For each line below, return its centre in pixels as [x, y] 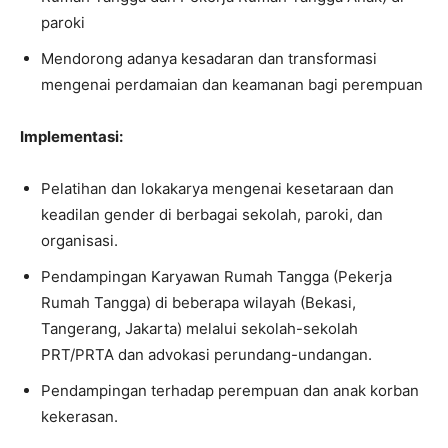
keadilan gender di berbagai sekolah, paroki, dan [212, 214]
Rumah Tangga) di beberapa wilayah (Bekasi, [198, 302]
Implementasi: [71, 136]
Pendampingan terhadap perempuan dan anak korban [230, 390]
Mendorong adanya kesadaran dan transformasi [209, 58]
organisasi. [79, 240]
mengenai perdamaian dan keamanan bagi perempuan [232, 84]
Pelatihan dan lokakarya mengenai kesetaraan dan [217, 188]
